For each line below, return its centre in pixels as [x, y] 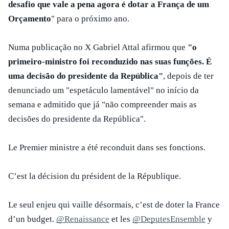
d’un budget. [32, 219]
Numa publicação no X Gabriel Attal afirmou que [98, 47]
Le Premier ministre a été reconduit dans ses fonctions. [107, 147]
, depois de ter [188, 76]
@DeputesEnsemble [169, 219]
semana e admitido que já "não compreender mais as [102, 105]
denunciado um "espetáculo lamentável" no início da [104, 90]
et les [121, 219]
